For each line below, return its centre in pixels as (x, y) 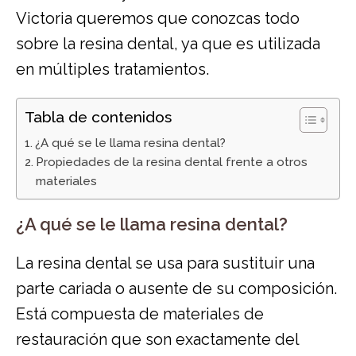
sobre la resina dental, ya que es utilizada (168, 43)
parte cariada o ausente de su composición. (176, 288)
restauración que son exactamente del (157, 339)
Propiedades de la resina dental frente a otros (172, 162)
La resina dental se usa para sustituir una (165, 263)
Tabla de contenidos (98, 116)
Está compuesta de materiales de (140, 313)
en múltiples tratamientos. (112, 69)
